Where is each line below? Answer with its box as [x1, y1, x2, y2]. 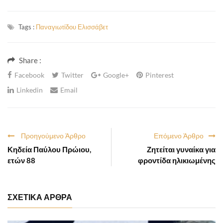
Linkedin [16, 85, 43, 94]
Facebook [14, 70, 44, 79]
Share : [19, 55, 41, 65]
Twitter [61, 70, 84, 79]
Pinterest [145, 70, 174, 79]
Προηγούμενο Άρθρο [21, 131, 86, 140]
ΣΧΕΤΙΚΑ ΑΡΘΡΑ [7, 192, 72, 202]
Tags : [18, 22, 36, 31]
